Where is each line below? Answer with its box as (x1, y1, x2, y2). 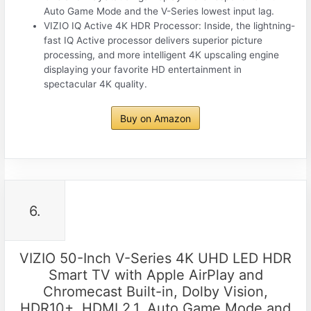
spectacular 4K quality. (44, 78, 148, 90)
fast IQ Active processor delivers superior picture (44, 35, 263, 47)
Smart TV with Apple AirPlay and (48, 267, 263, 284)
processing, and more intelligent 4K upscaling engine (44, 49, 280, 61)
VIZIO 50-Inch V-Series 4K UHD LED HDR (19, 250, 292, 267)
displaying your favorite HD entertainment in (44, 64, 242, 76)
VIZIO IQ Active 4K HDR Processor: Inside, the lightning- (44, 20, 296, 32)
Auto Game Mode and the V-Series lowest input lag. (44, 6, 275, 17)
